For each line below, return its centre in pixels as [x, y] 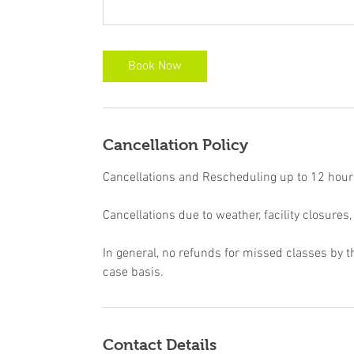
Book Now [155, 66]
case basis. [133, 273]
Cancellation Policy [175, 145]
